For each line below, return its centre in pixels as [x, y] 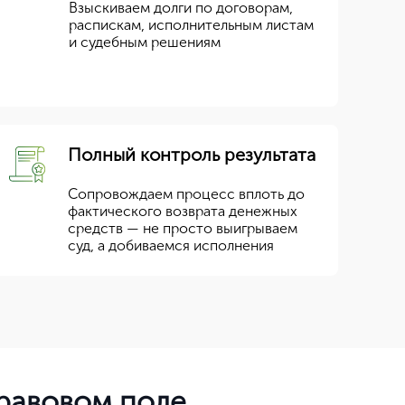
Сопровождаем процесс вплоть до [187, 194]
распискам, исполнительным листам [192, 25]
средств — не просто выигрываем [183, 228]
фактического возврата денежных [183, 211]
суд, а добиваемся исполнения [171, 245]
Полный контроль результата [192, 155]
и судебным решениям [145, 42]
